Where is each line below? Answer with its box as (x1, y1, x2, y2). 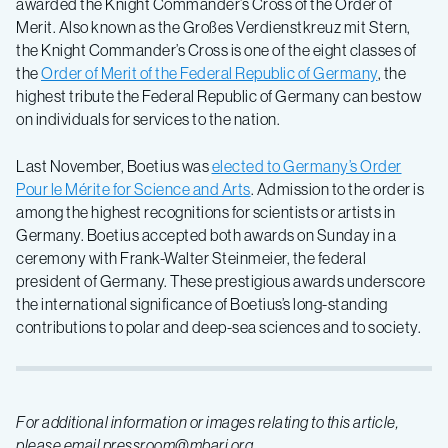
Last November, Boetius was (16, 156, 212, 176)
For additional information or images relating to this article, (16, 412, 399, 432)
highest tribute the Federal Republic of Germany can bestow (16, 86, 421, 106)
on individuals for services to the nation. (16, 109, 283, 129)
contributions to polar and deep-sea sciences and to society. (16, 317, 421, 337)
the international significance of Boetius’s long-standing (16, 294, 388, 314)
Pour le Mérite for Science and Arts (16, 179, 251, 199)
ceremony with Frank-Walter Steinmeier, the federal (16, 248, 366, 268)
